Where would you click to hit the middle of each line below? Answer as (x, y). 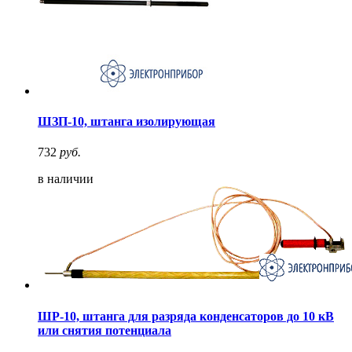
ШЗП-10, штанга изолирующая (126, 122)
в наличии (66, 179)
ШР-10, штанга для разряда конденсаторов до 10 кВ (186, 316)
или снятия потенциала (104, 330)
